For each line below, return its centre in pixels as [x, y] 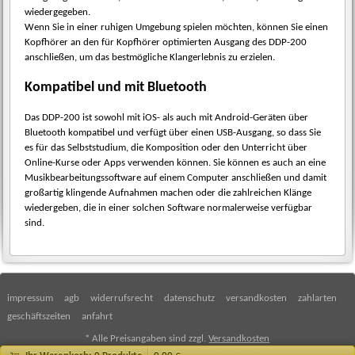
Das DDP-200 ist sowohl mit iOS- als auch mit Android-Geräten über [166, 118]
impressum [31, 298]
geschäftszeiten [39, 317]
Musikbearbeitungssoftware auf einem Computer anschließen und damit [175, 178]
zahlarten [318, 298]
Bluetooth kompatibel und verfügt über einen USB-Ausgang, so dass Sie [172, 133]
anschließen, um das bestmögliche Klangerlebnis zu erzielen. [149, 57]
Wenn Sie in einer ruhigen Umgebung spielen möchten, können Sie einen [176, 27]
